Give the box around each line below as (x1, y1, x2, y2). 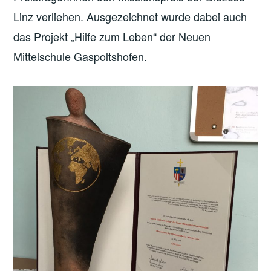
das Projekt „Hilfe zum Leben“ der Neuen (13, 28, 211, 44)
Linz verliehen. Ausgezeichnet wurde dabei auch (13, 8, 247, 24)
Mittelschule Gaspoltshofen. (13, 48, 148, 64)
